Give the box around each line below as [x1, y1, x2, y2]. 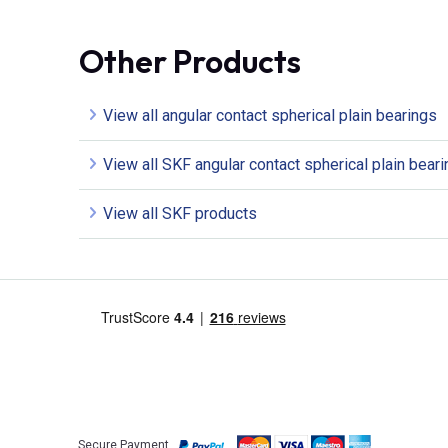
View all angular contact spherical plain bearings [103, 105, 437, 125]
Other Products [79, 40, 301, 81]
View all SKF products [103, 203, 257, 223]
